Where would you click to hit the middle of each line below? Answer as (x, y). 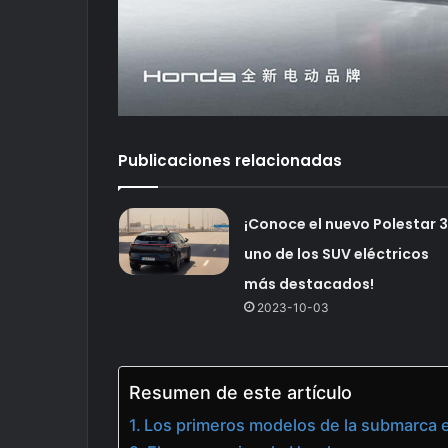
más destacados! (308, 283)
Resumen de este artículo (240, 392)
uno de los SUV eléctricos (336, 253)
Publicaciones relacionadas (230, 160)
